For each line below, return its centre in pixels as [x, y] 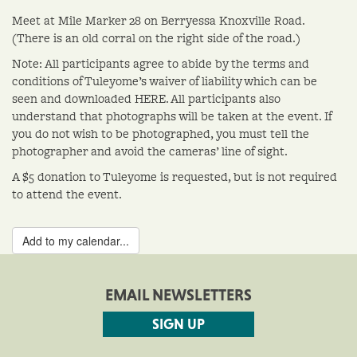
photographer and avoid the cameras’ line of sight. [150, 151]
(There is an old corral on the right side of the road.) [156, 37]
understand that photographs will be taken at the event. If [172, 116]
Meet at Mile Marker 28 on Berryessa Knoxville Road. [158, 20]
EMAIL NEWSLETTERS [178, 294]
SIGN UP [178, 324]
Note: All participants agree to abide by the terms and [161, 63]
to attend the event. [67, 194]
